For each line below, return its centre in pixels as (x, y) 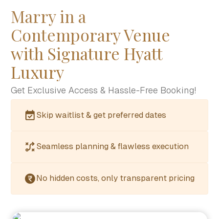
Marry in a (49, 16)
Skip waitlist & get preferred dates (101, 115)
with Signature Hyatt (87, 54)
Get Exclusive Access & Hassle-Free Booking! (104, 90)
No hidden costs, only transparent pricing (115, 178)
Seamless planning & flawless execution (112, 147)
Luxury (38, 72)
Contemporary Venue (91, 35)
